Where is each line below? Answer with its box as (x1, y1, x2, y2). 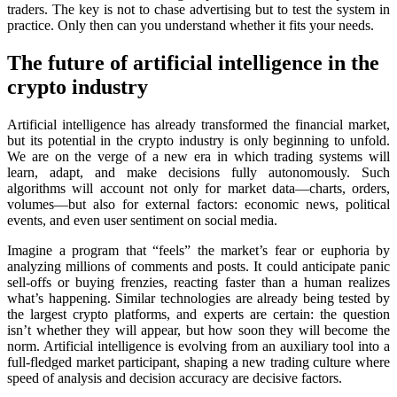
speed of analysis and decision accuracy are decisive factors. (7, 370, 342, 385)
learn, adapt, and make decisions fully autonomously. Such (7, 164, 390, 180)
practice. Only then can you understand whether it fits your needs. (7, 17, 374, 33)
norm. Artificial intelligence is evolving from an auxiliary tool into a (7, 338, 390, 354)
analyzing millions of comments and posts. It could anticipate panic (7, 258, 390, 274)
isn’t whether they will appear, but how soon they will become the (7, 322, 390, 338)
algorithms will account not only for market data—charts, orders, (7, 180, 390, 196)
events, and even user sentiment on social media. (7, 212, 277, 228)
